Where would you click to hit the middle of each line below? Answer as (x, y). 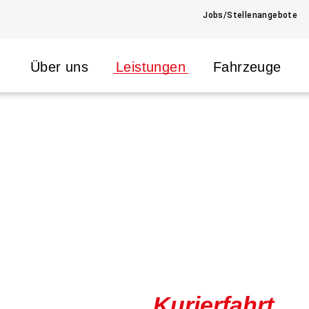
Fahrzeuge (247, 67)
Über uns (59, 67)
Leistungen (150, 67)
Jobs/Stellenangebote (250, 15)
